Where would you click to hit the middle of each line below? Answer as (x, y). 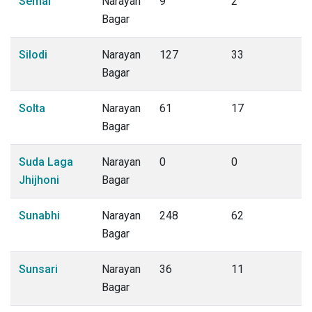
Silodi (33, 55)
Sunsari (38, 269)
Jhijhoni (39, 180)
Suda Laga (46, 162)
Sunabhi (39, 216)
